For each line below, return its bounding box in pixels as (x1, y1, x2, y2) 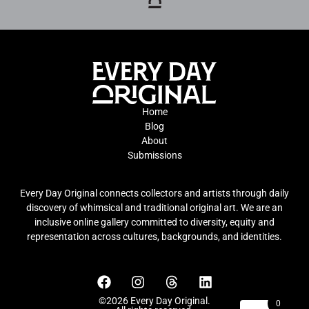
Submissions (127, 149, 182, 161)
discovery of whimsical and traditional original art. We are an (26, 202, 283, 214)
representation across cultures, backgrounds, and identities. (27, 231, 282, 243)
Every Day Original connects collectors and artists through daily (20, 188, 289, 199)
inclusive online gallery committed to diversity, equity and (34, 217, 275, 228)
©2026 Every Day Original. (99, 295, 210, 306)
